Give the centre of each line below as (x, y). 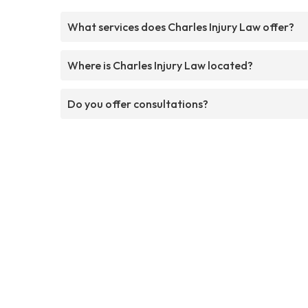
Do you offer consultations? (138, 103)
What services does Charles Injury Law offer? (181, 26)
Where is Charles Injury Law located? (160, 65)
